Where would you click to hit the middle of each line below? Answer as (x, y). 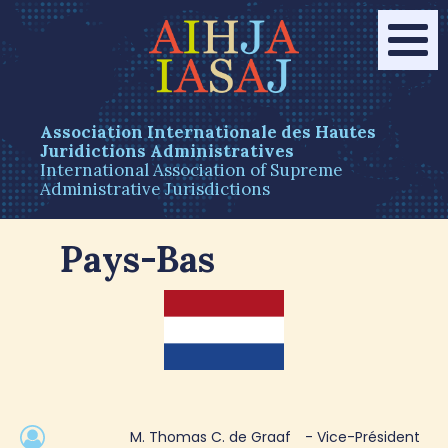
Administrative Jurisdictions (155, 188)
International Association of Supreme (191, 169)
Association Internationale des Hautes (208, 131)
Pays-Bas (137, 258)
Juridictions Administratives (167, 150)
